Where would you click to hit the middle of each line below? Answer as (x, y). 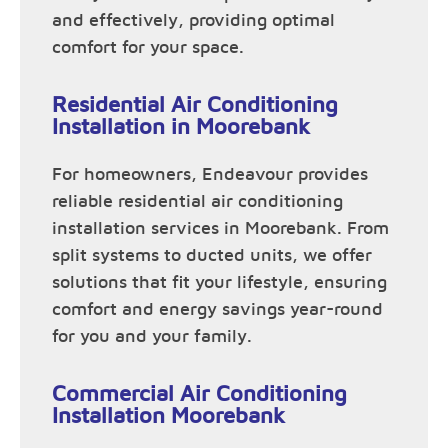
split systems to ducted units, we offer (212, 255)
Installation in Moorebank (181, 126)
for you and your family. (152, 336)
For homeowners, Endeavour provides (210, 174)
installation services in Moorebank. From (220, 228)
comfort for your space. (148, 47)
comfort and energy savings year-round (217, 309)
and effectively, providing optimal (193, 20)
